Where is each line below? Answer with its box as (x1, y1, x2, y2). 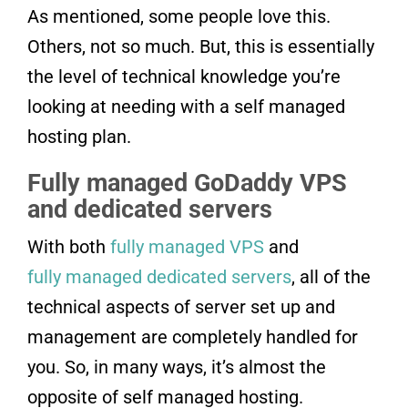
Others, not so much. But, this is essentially (27, 35, 374, 57)
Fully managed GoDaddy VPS (27, 168, 347, 198)
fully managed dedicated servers (27, 265, 291, 288)
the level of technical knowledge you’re (27, 65, 341, 87)
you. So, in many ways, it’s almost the (27, 355, 326, 378)
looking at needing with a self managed (27, 95, 345, 117)
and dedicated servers (27, 194, 272, 224)
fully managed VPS (110, 235, 264, 258)
